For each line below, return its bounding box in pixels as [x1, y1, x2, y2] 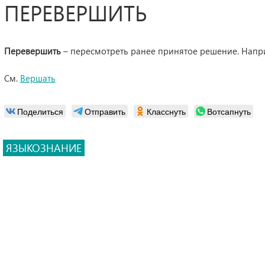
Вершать [20, 72, 56, 84]
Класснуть [146, 105, 186, 117]
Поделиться [17, 105, 63, 117]
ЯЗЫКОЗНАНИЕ [5, 141, 82, 155]
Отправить [84, 105, 125, 117]
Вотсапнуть [206, 105, 251, 117]
